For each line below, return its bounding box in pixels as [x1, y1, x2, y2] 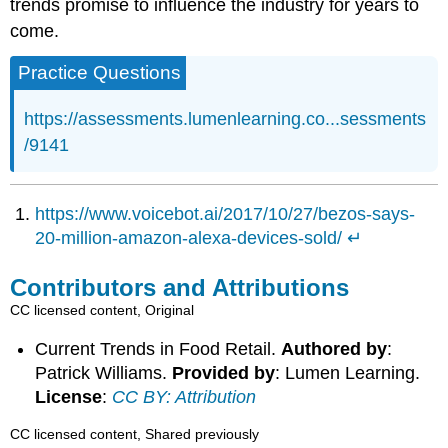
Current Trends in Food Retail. [35, 338, 282, 359]
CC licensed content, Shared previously [10, 426, 260, 443]
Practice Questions [18, 62, 182, 84]
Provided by [172, 362, 276, 383]
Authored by [281, 338, 388, 359]
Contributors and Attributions [10, 274, 350, 302]
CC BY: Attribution [112, 386, 257, 407]
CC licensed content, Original [10, 302, 195, 319]
